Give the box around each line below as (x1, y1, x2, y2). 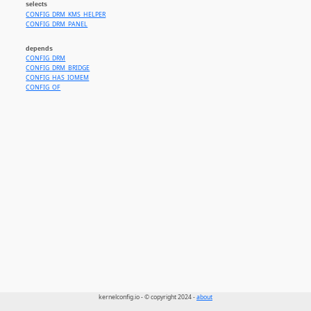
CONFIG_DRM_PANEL (26, 19, 88, 28)
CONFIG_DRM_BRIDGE (26, 64, 90, 73)
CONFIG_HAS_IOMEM (26, 74, 90, 83)
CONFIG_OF (26, 83, 61, 92)
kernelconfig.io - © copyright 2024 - (99, 293, 196, 302)
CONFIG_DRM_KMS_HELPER (26, 10, 106, 19)
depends (26, 45, 53, 53)
